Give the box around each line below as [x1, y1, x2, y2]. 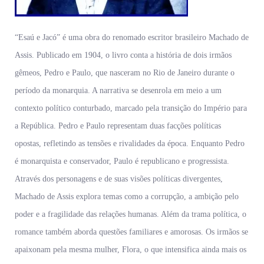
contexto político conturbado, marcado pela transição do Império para [15, 104, 247, 113]
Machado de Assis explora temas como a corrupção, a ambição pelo [15, 192, 239, 202]
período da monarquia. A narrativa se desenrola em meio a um [15, 86, 222, 95]
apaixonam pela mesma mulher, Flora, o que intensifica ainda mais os [15, 245, 246, 255]
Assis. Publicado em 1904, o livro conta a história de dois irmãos [15, 51, 232, 60]
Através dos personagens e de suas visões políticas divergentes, [15, 174, 223, 184]
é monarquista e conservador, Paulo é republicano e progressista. [15, 157, 229, 166]
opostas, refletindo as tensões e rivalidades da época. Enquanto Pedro [15, 139, 245, 148]
